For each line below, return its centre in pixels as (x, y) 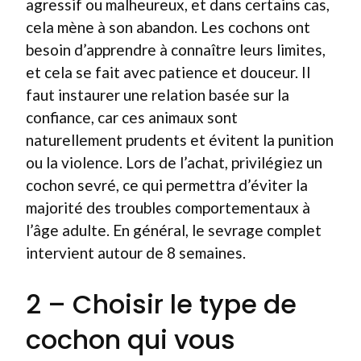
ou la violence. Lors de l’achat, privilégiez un (174, 162)
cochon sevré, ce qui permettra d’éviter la (167, 185)
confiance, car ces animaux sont (132, 117)
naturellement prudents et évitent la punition (180, 139)
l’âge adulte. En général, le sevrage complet (174, 230)
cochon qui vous (131, 340)
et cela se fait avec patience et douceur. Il (168, 72)
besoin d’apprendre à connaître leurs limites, (176, 49)
